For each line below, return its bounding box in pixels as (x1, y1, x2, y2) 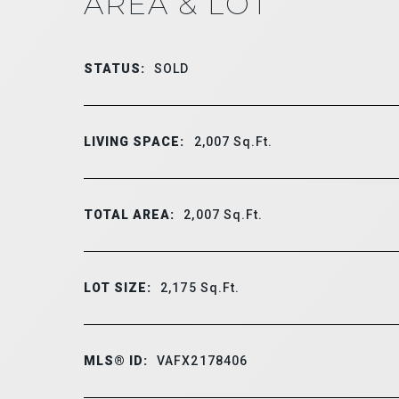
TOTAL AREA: (83, 207, 175, 222)
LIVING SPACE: (83, 134, 185, 149)
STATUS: (83, 61, 146, 76)
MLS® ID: (83, 353, 149, 368)
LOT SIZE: (83, 280, 152, 295)
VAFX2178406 (157, 353, 248, 368)
